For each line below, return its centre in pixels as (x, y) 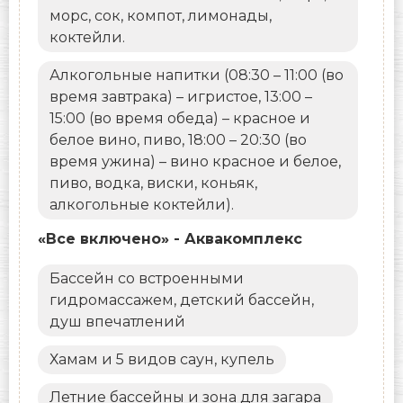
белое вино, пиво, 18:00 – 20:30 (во (178, 140)
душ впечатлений (117, 322)
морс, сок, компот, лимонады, (160, 16)
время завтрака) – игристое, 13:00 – (180, 97)
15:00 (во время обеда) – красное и (179, 119)
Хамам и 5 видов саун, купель (161, 360)
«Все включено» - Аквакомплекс (170, 239)
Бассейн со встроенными (146, 279)
